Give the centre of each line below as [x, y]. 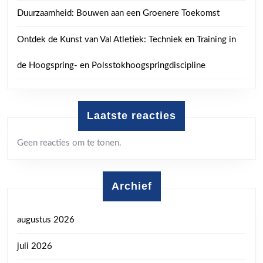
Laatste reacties [131, 115]
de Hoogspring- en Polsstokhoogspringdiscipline [111, 65]
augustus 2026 [46, 220]
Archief [131, 186]
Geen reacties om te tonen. [69, 143]
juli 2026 [35, 246]
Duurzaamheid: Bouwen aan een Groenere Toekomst [118, 13]
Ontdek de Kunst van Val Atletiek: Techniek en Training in [127, 39]
